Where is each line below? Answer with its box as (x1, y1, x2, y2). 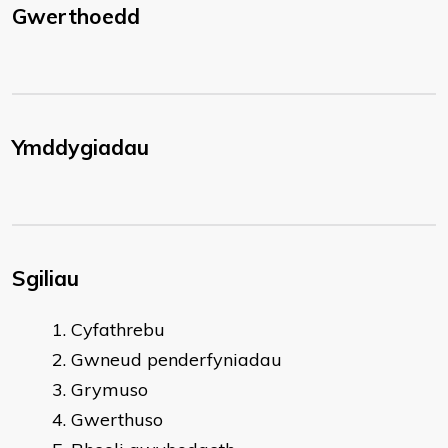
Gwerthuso (71, 408, 163, 431)
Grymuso (71, 378, 148, 401)
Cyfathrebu (71, 318, 165, 341)
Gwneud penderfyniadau (71, 348, 282, 371)
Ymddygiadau (12, 134, 149, 160)
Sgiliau (12, 265, 79, 291)
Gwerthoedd (12, 3, 140, 29)
